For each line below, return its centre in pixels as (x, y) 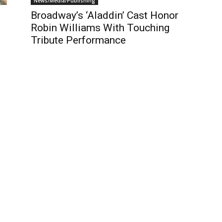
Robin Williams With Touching (100, 28)
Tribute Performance (78, 40)
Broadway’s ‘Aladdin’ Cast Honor (105, 15)
